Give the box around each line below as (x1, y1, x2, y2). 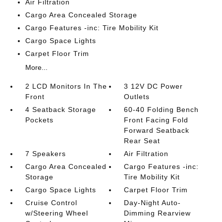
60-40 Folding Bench (124, 106, 199, 113)
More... (25, 63, 48, 71)
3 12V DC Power (124, 82, 183, 90)
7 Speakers (25, 150, 66, 158)
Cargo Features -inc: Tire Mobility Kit (25, 24, 159, 32)
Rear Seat (124, 137, 161, 145)
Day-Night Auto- (124, 199, 181, 207)
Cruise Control (25, 199, 77, 207)
